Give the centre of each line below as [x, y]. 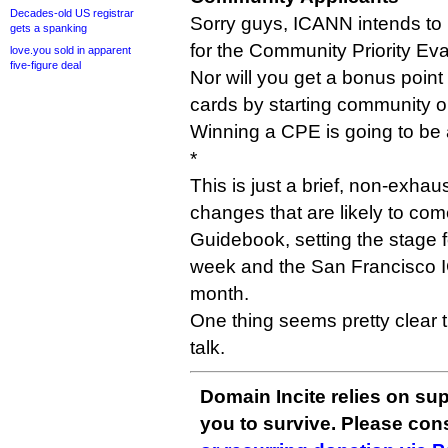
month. [219, 293]
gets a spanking [48, 28]
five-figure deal [45, 65]
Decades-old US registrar [72, 13]
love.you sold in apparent [70, 50]
